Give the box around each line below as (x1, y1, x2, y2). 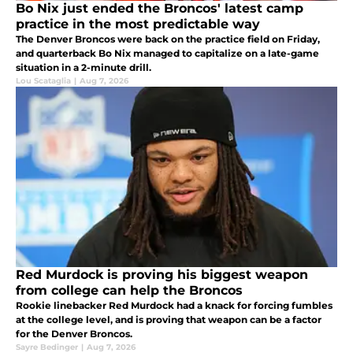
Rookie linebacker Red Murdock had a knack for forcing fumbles (16, 299, 333, 311)
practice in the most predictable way (16, 16, 260, 32)
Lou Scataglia (16, 75, 71, 86)
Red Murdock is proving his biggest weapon (16, 266, 308, 282)
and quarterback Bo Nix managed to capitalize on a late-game (16, 46, 319, 59)
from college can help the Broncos (16, 282, 243, 298)
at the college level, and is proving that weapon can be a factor (16, 313, 321, 325)
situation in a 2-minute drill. (16, 61, 151, 73)
